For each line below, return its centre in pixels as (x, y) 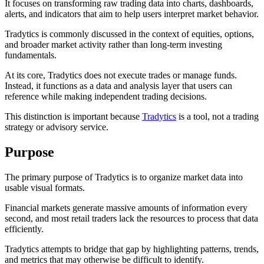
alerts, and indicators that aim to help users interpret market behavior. (132, 14)
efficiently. (24, 229)
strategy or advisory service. (57, 127)
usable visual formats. (45, 187)
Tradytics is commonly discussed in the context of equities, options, (129, 34)
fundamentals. (31, 55)
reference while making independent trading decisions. (106, 96)
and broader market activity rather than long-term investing (113, 44)
